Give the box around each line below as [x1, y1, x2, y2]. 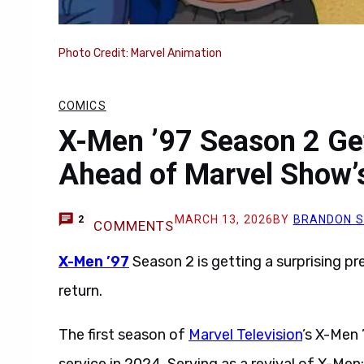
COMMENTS [93, 218, 175, 234]
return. [58, 282, 102, 300]
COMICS [58, 99, 106, 112]
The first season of [58, 326, 188, 344]
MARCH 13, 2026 [174, 213, 274, 226]
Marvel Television [188, 326, 302, 344]
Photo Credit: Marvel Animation [58, 46, 222, 60]
